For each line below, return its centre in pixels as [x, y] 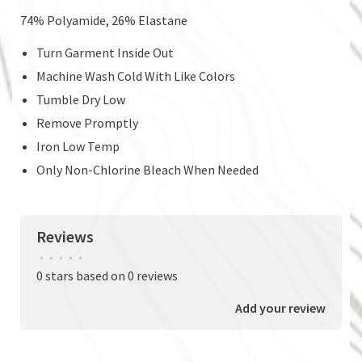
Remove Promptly [87, 122]
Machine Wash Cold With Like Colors [136, 76]
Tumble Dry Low [81, 99]
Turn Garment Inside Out [105, 52]
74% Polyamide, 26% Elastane [104, 20]
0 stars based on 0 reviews [107, 275]
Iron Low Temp [78, 146]
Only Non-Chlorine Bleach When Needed [147, 169]
